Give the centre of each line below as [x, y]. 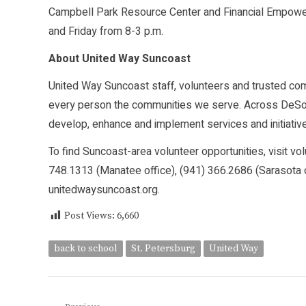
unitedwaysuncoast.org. [104, 190]
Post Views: [91, 216]
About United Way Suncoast [120, 59]
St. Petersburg [163, 249]
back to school [86, 249]
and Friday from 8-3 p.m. [106, 32]
